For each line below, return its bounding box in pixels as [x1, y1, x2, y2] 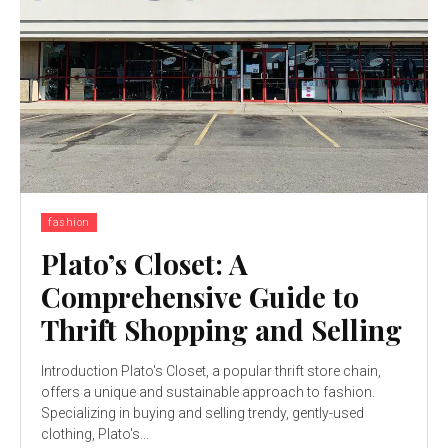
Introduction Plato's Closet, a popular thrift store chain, [41, 362, 381, 379]
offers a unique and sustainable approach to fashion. [41, 383, 375, 400]
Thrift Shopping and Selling [41, 310, 402, 348]
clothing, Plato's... [41, 425, 149, 442]
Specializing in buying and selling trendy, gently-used [41, 404, 364, 421]
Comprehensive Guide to [41, 277, 359, 315]
